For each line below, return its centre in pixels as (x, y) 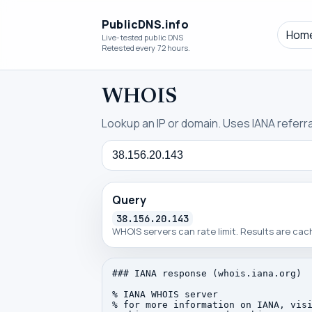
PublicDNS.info (145, 24)
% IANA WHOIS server (165, 294)
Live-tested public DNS (143, 37)
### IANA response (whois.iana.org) (207, 273)
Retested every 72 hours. (146, 48)
